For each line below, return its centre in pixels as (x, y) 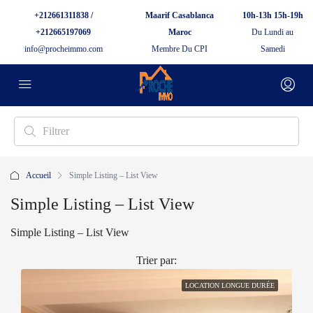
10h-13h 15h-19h (272, 15)
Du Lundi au (273, 32)
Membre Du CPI (180, 49)
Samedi (272, 49)
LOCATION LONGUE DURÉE (230, 285)
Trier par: (156, 260)
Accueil (38, 175)
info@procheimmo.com (63, 49)
